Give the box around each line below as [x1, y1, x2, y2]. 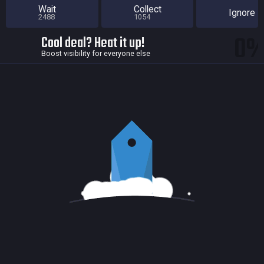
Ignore [229, 7, 255, 19]
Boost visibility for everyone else [41, 48, 150, 58]
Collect [133, 4, 161, 15]
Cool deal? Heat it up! [41, 32, 145, 54]
